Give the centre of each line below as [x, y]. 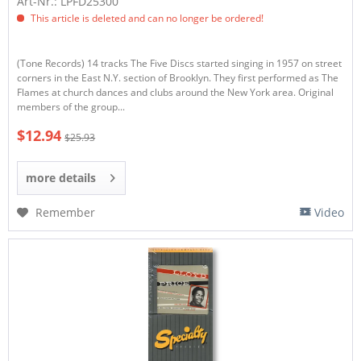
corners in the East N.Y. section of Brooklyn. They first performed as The [178, 78]
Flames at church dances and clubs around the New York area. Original [176, 93]
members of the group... [71, 107]
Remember [66, 212]
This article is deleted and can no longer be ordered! [146, 19]
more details [61, 177]
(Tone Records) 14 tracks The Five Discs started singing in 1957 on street [180, 64]
